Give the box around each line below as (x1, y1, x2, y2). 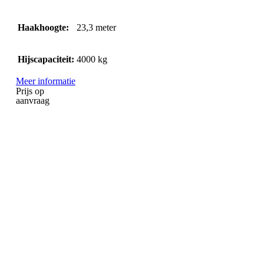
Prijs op (15, 85, 44, 96)
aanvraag (15, 95, 49, 105)
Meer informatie (15, 75, 75, 86)
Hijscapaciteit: (17, 54, 74, 64)
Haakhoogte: (17, 22, 69, 32)
